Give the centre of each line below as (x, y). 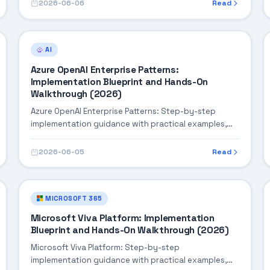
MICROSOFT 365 (74, 198)
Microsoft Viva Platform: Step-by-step (105, 248)
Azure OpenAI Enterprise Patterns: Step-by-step (123, 111)
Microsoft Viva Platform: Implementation (122, 218)
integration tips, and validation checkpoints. (117, 136)
